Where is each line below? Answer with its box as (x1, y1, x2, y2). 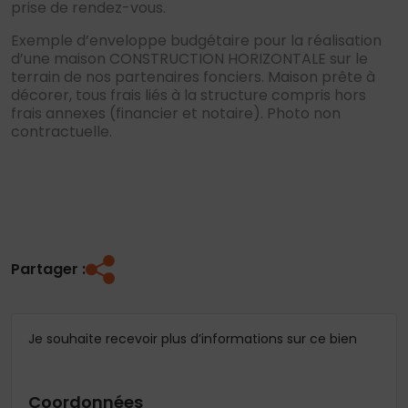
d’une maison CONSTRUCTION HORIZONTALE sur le (11, 48, 368, 70)
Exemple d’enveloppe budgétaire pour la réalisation (11, 30, 382, 52)
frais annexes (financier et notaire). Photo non (11, 103, 341, 125)
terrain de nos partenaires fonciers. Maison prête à (11, 66, 375, 88)
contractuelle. (11, 121, 112, 143)
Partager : (11, 259, 86, 280)
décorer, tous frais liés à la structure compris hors (11, 85, 366, 107)
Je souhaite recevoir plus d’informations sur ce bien (28, 330, 357, 349)
